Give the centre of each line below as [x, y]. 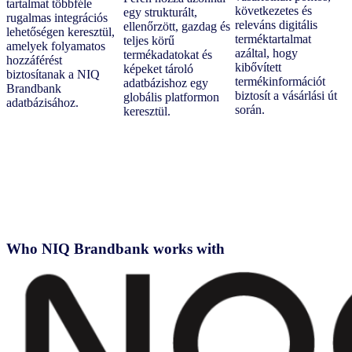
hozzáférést [34, 60]
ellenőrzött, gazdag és [176, 26]
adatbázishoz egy [165, 82]
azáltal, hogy [266, 53]
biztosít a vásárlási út [286, 95]
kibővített [258, 67]
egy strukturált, [160, 12]
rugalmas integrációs [57, 17]
